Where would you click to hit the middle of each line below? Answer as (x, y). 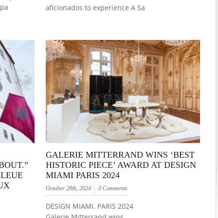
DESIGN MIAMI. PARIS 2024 (90, 206)
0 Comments (113, 188)
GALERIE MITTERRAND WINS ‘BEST (120, 154)
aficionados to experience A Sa (96, 8)
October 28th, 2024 (69, 188)
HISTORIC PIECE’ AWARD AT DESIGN (121, 165)
